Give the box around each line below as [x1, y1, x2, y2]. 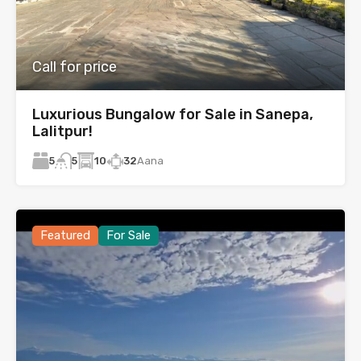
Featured [40, 228, 90, 243]
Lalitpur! [32, 122, 93, 140]
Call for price [32, 58, 117, 76]
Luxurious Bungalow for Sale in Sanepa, [32, 106, 313, 123]
